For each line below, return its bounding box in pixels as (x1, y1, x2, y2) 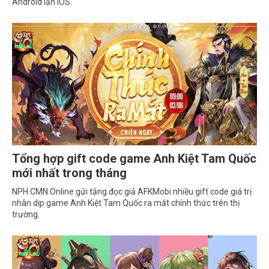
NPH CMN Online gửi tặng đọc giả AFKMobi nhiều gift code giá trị (12, 187, 252, 197)
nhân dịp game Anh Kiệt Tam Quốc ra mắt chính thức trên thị (12, 198, 240, 208)
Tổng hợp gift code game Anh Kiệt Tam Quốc (12, 151, 256, 166)
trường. (12, 210, 40, 220)
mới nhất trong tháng (12, 166, 127, 181)
